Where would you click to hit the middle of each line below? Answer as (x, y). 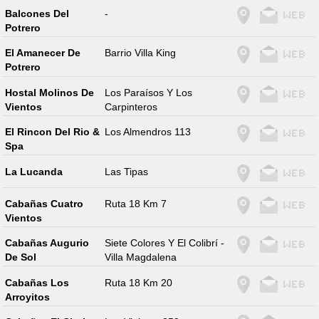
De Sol (20, 257)
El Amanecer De (42, 53)
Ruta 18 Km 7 (136, 203)
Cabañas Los (37, 282)
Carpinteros (131, 106)
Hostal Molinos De (49, 92)
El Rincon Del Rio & (52, 132)
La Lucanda (33, 171)
